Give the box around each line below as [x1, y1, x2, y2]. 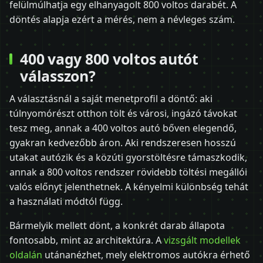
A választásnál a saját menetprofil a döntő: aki [9, 92, 213, 106]
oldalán [9, 248, 42, 262]
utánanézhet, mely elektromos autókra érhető [42, 248, 250, 262]
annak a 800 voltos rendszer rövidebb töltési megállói [9, 166, 247, 179]
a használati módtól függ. [9, 195, 123, 208]
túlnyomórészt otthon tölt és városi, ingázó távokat [9, 107, 237, 120]
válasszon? [20, 65, 96, 86]
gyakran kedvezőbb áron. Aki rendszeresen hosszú [9, 136, 236, 150]
